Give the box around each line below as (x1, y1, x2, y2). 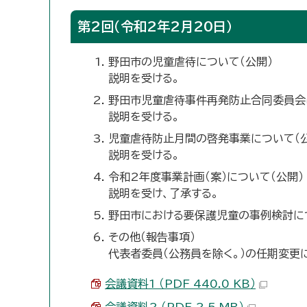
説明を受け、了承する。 (108, 188, 219, 199)
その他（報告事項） (108, 232, 195, 243)
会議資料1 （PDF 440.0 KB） (105, 278, 256, 289)
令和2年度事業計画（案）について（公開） (108, 171, 304, 182)
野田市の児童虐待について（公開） (108, 56, 273, 67)
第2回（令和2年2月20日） (77, 20, 233, 33)
